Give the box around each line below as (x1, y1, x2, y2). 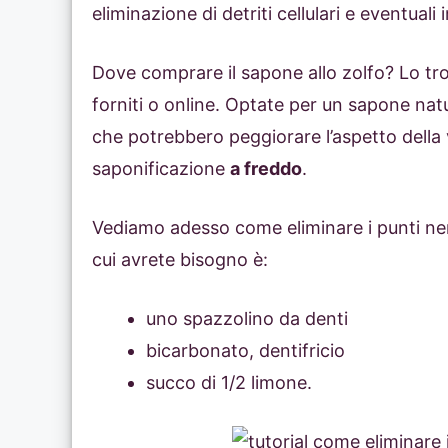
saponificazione (92, 158, 230, 180)
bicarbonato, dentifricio (146, 340, 345, 362)
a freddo (230, 158, 302, 180)
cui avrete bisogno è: (92, 249, 268, 271)
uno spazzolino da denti (146, 308, 348, 330)
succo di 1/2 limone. (146, 372, 312, 394)
